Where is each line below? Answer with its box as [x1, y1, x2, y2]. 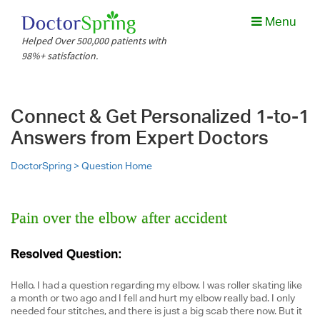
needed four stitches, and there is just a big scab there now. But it [11, 305, 302, 316]
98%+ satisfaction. [21, 49, 99, 62]
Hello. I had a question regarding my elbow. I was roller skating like [11, 279, 302, 291]
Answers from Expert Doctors [11, 126, 269, 149]
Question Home [81, 160, 152, 171]
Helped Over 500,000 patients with [21, 34, 167, 47]
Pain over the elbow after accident [11, 209, 227, 226]
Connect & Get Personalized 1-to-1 [11, 105, 309, 127]
